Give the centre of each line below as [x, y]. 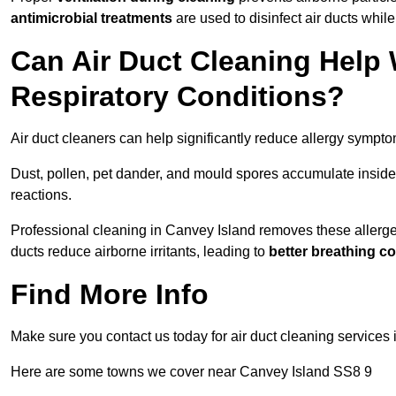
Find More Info [110, 295]
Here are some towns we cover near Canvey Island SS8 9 [191, 372]
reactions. [41, 195]
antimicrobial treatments [91, 19]
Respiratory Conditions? [178, 97]
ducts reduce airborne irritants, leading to [140, 252]
